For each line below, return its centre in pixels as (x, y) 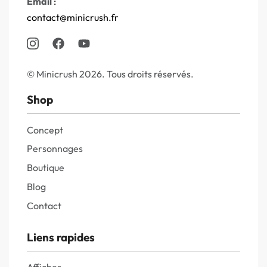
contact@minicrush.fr (73, 18)
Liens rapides (61, 237)
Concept (45, 130)
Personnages (55, 149)
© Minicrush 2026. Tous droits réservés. (110, 74)
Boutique (46, 168)
